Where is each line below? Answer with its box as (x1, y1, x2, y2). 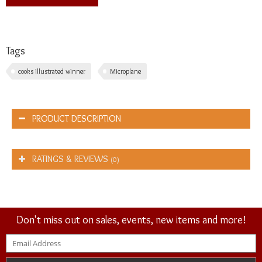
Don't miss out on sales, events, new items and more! (16, 213, 246, 227)
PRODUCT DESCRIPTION (32, 113, 121, 125)
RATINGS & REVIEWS (32, 153, 111, 165)
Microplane (110, 67, 141, 76)
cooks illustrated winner (18, 67, 85, 76)
